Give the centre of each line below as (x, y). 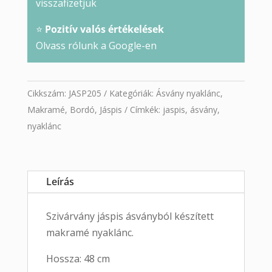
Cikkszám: (48, 93)
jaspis (174, 110)
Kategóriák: (132, 93)
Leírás (60, 182)
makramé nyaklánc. (90, 233)
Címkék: (146, 110)
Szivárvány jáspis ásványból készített (130, 216)
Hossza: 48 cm (78, 259)
